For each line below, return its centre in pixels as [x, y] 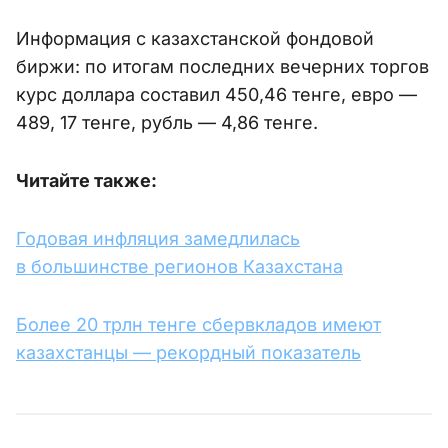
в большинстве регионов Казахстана [179, 267]
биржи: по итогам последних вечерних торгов [222, 67]
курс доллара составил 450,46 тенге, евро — [216, 95]
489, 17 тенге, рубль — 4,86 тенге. [167, 123]
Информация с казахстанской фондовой [195, 39]
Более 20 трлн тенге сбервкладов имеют [198, 325]
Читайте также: [86, 181]
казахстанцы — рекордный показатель [188, 353]
